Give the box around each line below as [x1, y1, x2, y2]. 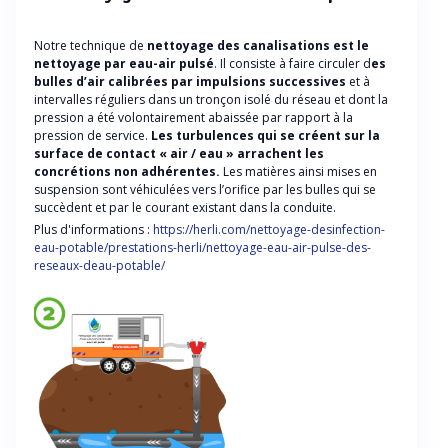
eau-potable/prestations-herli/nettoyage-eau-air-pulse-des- [34, 238, 371, 256]
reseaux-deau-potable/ [34, 256, 165, 274]
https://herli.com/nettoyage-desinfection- [153, 220, 385, 238]
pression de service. [34, 126, 151, 144]
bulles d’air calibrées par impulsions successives [34, 72, 346, 90]
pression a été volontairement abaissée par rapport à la [34, 108, 353, 126]
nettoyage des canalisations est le [147, 36, 369, 54]
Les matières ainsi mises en [220, 162, 377, 180]
